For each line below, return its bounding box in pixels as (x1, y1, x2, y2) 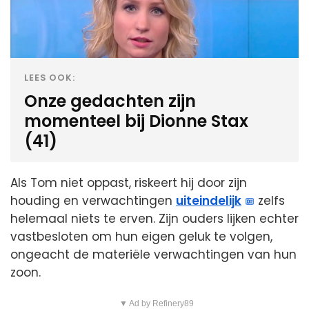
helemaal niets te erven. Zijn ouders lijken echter (10, 210, 299, 228)
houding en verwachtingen (10, 192, 176, 210)
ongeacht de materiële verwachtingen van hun (10, 246, 297, 263)
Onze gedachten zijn (24, 90, 196, 113)
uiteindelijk (176, 192, 241, 210)
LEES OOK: (24, 72, 76, 84)
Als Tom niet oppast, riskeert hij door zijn (10, 175, 247, 192)
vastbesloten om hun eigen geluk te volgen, (10, 228, 272, 246)
